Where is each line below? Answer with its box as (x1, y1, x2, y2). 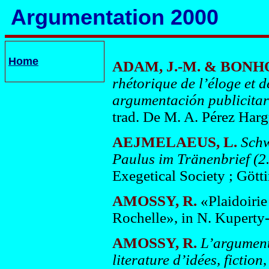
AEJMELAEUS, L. (112, 134, 237, 150)
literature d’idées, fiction (112, 252, 263, 268)
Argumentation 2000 (11, 5, 219, 29)
